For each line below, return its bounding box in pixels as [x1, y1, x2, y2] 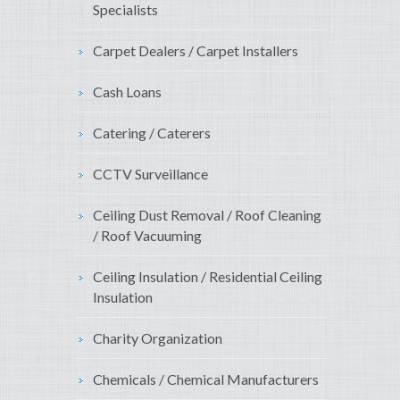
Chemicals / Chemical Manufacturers [93, 371, 319, 388]
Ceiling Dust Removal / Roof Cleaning [93, 206, 321, 224]
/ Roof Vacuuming [93, 227, 202, 245]
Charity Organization [93, 329, 222, 347]
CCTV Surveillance [93, 165, 208, 183]
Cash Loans [93, 83, 162, 101]
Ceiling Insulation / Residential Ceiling [93, 268, 322, 286]
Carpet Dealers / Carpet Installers [93, 42, 298, 60]
